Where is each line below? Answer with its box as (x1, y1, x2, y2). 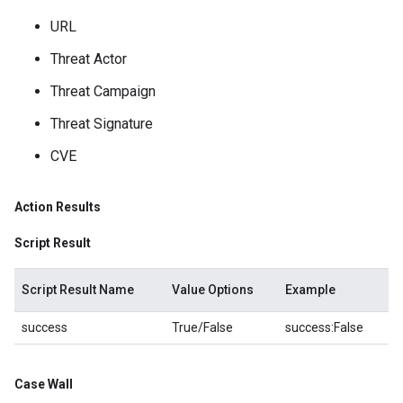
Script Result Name (22, 282, 134, 297)
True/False (172, 320, 233, 335)
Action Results (14, 200, 101, 214)
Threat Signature (50, 115, 153, 132)
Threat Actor (50, 50, 127, 67)
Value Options (172, 282, 254, 297)
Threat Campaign (50, 83, 156, 100)
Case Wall (14, 377, 73, 391)
